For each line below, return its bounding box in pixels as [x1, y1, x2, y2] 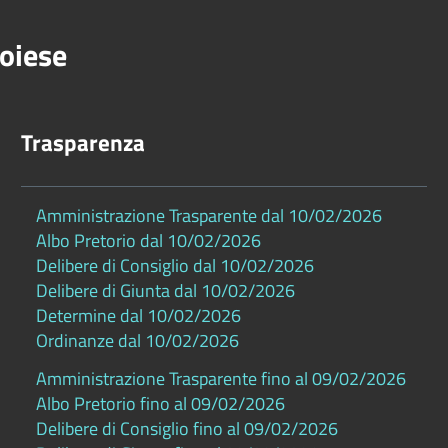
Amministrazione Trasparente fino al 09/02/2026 [35, 364, 406, 392]
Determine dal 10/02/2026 [35, 302, 241, 330]
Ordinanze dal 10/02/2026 [35, 327, 239, 355]
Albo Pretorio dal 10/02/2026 [35, 227, 261, 255]
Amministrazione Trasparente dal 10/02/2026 [35, 202, 382, 230]
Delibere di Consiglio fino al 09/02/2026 [35, 414, 338, 442]
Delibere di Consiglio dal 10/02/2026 [35, 252, 314, 280]
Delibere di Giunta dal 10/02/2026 [35, 277, 295, 305]
